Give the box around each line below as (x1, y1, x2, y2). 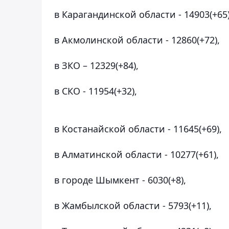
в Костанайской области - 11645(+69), (54, 122, 222, 135)
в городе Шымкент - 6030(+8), (54, 173, 186, 186)
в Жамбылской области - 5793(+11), (54, 199, 212, 212)
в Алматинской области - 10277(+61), (54, 148, 219, 161)
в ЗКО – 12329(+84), (54, 59, 139, 72)
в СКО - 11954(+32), (54, 84, 137, 97)
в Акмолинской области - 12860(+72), (54, 33, 220, 46)
